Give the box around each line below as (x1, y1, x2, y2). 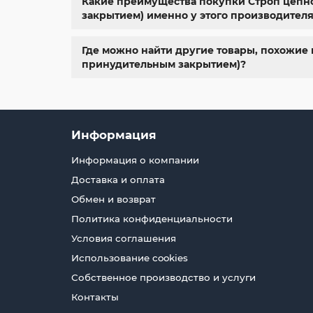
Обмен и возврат (71, 194, 156, 205)
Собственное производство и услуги (71, 272, 256, 283)
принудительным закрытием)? (82, 57, 246, 71)
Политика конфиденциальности (71, 213, 233, 224)
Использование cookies (71, 252, 188, 263)
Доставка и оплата (71, 174, 165, 185)
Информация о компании (71, 154, 199, 166)
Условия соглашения (71, 233, 176, 244)
